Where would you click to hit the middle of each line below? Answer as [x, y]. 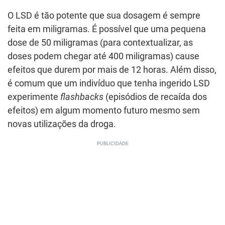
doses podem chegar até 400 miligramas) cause [103, 56]
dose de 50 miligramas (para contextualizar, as [100, 43]
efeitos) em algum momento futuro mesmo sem [104, 110]
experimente [34, 97]
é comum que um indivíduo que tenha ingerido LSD [109, 83]
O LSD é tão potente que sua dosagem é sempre [104, 16]
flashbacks [83, 97]
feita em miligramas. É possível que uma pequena [107, 29]
